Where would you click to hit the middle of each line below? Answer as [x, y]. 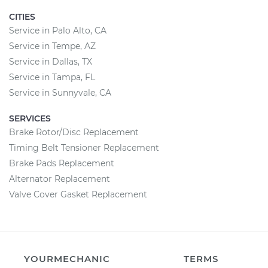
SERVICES [30, 118]
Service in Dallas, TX [51, 62]
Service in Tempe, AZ [52, 46]
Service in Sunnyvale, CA [60, 93]
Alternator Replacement [60, 179]
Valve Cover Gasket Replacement [78, 194]
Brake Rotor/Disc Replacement [74, 132]
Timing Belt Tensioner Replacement [84, 148]
